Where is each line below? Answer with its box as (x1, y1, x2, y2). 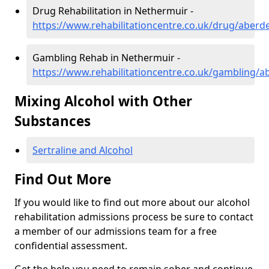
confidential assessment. (14, 239, 127, 253)
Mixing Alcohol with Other (14, 92, 192, 111)
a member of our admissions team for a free (14, 225, 217, 238)
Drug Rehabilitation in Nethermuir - (32, 4, 193, 18)
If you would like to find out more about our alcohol (14, 196, 250, 210)
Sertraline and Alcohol (32, 144, 133, 157)
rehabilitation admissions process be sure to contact (14, 210, 253, 224)
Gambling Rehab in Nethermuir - (32, 51, 180, 65)
